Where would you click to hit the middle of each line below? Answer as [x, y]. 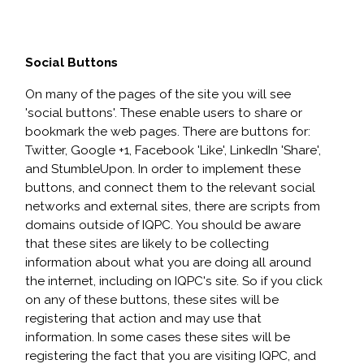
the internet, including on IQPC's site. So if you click [174, 281]
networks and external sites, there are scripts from [173, 206]
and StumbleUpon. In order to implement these [163, 169]
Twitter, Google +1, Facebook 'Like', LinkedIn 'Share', [173, 150]
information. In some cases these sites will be [158, 337]
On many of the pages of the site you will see [158, 94]
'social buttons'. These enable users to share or [164, 113]
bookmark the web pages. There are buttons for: [168, 132]
